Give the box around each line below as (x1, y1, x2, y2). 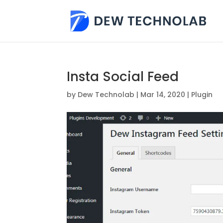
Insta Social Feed (67, 68, 179, 86)
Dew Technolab (78, 90, 135, 100)
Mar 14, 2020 (140, 90, 186, 100)
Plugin (191, 90, 213, 100)
